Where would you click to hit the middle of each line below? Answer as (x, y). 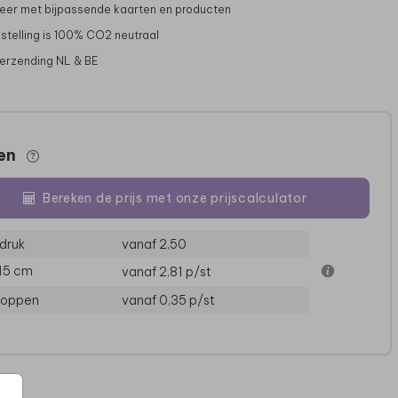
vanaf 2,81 (153, 272)
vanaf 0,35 (155, 301)
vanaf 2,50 (154, 245)
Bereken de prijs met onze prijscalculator (175, 198)
